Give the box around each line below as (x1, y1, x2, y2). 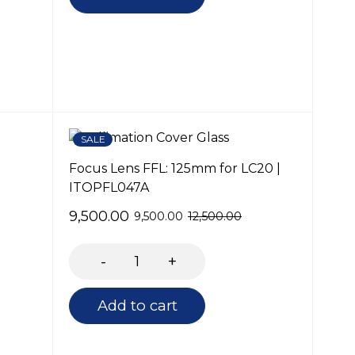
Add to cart (97, 296, 177, 315)
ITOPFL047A (69, 180, 149, 195)
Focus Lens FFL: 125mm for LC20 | (69, 161, 281, 176)
